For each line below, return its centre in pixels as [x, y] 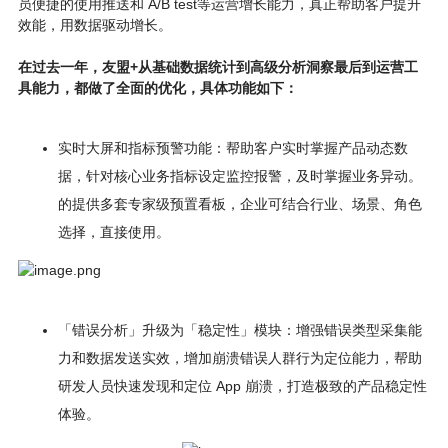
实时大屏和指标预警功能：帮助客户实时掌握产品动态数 [232, 148]
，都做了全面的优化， [129, 88]
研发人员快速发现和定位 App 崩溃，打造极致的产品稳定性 [242, 386]
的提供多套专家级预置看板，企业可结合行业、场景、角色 [239, 204]
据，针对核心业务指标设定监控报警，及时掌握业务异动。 [239, 176]
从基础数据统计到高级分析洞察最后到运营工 [277, 67]
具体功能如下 [241, 88]
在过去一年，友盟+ [77, 67]
